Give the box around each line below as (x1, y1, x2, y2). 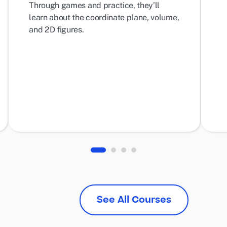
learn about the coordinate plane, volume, (29, 13, 179, 22)
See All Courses (96, 193, 171, 207)
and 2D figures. (29, 25, 84, 34)
